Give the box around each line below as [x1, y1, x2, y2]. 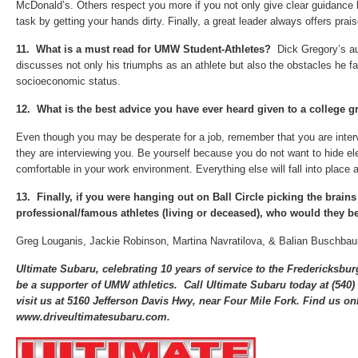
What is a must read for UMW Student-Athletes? [36, 43, 274, 55]
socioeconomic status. [16, 75, 121, 87]
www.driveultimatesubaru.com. [16, 311, 170, 323]
